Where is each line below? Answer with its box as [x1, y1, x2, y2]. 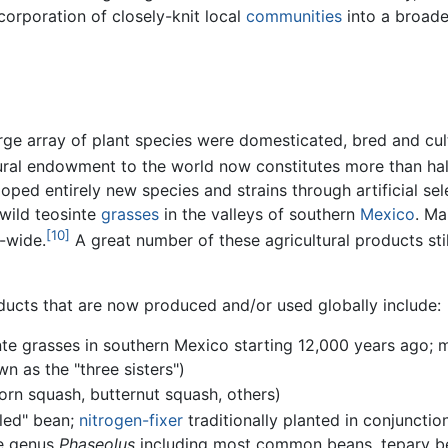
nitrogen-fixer [78, 409, 183, 430]
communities [246, 6, 342, 27]
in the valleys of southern [159, 204, 360, 225]
